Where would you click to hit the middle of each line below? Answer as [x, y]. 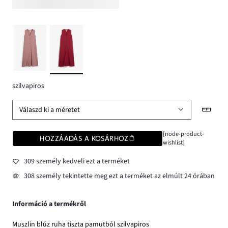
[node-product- [183, 134]
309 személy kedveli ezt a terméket [77, 161]
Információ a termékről [49, 204]
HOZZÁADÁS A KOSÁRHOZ [84, 139]
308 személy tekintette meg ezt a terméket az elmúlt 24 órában [119, 176]
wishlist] [174, 143]
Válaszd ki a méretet [50, 110]
